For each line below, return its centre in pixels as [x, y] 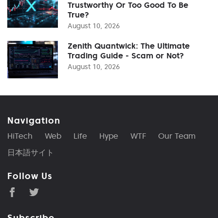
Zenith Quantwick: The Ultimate [129, 45]
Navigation [34, 120]
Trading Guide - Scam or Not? [126, 55]
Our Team [177, 136]
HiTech [20, 136]
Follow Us [30, 176]
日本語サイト [31, 152]
